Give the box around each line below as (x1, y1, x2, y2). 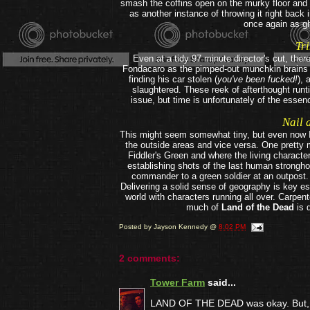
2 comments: (119, 253, 180, 264)
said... (205, 277, 236, 289)
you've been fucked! (217, 74, 298, 84)
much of (186, 202, 221, 212)
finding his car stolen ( (129, 74, 217, 84)
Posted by (119, 223, 154, 231)
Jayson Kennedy (154, 223, 208, 231)
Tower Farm (150, 277, 205, 289)
